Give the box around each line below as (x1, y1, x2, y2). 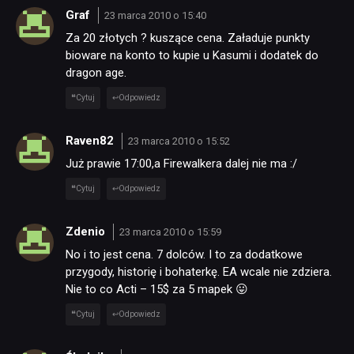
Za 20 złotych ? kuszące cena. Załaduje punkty (66, 31, 310, 46)
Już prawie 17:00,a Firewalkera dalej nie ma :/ (66, 156, 297, 171)
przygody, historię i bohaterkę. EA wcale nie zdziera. (66, 265, 332, 280)
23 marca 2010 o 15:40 (104, 9, 206, 21)
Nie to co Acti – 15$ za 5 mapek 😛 (66, 282, 248, 297)
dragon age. (66, 66, 126, 81)
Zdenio (66, 224, 108, 239)
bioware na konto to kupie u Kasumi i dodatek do (66, 48, 318, 63)
